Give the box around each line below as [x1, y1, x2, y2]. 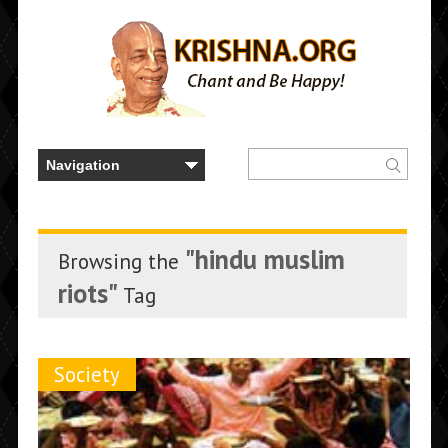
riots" [57, 276, 118, 310]
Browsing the [57, 248, 185, 275]
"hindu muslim [184, 242, 345, 276]
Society [53, 361, 120, 388]
